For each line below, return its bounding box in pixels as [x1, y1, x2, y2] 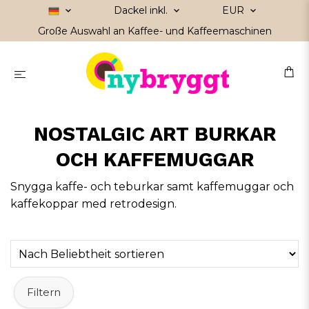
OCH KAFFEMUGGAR [55, 148, 254, 172]
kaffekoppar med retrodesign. [10, 197, 177, 211]
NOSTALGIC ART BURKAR [33, 122, 276, 146]
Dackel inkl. [113, 4, 170, 17]
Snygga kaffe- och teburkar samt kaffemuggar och [10, 180, 294, 194]
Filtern [27, 285, 61, 299]
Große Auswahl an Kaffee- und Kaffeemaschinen [37, 25, 272, 37]
